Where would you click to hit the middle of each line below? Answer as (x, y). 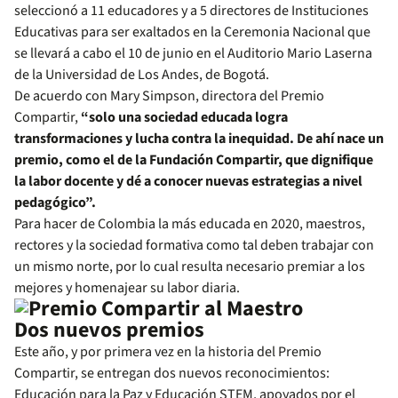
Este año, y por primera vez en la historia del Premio (168, 351)
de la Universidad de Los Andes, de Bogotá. (142, 74)
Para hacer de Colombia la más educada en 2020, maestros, (190, 223)
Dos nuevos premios (109, 330)
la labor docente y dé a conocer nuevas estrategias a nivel (188, 181)
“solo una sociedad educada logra (184, 117)
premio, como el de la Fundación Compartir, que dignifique (194, 159)
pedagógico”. (55, 202)
